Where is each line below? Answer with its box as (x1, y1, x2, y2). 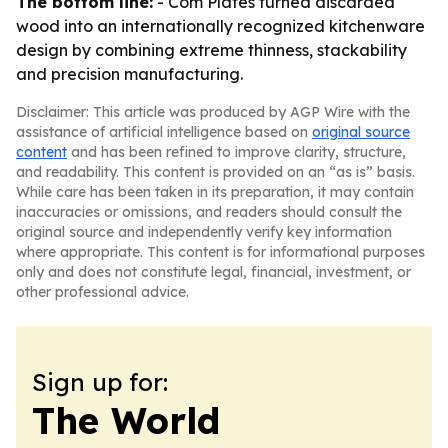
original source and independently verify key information (16, 223, 392, 241)
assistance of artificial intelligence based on (16, 123, 312, 141)
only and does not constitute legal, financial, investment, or (16, 263, 411, 281)
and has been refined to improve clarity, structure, (67, 143, 406, 161)
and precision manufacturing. (16, 64, 243, 84)
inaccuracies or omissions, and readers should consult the (16, 203, 402, 221)
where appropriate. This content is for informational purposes (16, 243, 425, 261)
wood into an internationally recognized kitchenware (16, 16, 425, 36)
